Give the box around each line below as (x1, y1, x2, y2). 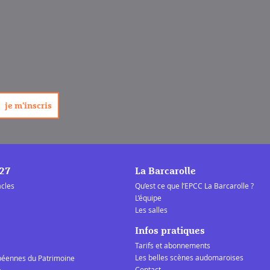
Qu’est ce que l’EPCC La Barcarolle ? (135, 180, 254, 190)
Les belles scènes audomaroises (135, 252, 243, 262)
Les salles (135, 204, 168, 215)
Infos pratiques (135, 225, 205, 236)
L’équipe (135, 192, 162, 202)
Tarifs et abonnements (135, 240, 210, 250)
